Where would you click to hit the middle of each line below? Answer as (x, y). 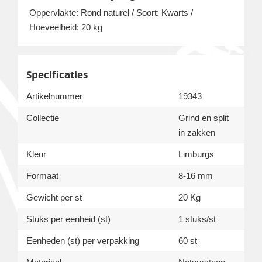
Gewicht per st (54, 197)
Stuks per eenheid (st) (68, 219)
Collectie (43, 118)
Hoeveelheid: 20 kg (66, 27)
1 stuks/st (197, 219)
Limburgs (196, 154)
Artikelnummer (54, 96)
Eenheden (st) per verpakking (83, 240)
